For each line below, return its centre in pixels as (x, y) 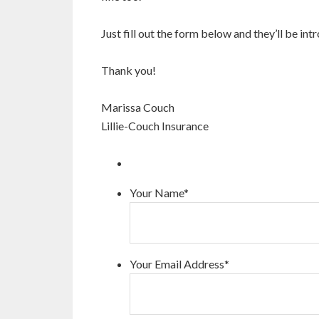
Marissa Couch (138, 108)
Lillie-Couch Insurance (155, 126)
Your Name (157, 193)
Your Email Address (177, 264)
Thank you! (129, 70)
